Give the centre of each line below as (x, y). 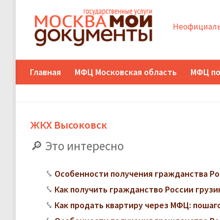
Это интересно (84, 146)
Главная (45, 72)
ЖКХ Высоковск (69, 124)
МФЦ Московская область (126, 72)
